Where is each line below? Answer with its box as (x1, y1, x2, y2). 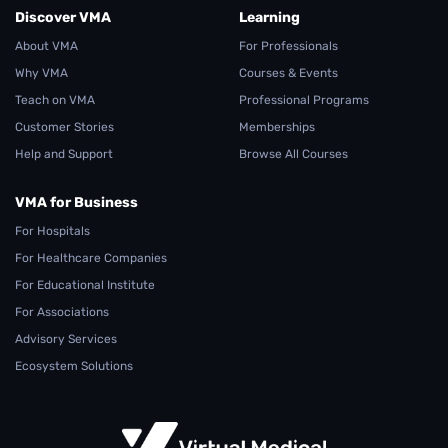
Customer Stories (15, 120, 114, 135)
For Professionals (239, 39, 338, 54)
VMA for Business (15, 194, 138, 212)
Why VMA (15, 66, 68, 81)
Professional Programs (239, 93, 369, 108)
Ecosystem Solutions (15, 359, 133, 374)
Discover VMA (15, 9, 111, 27)
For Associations (15, 305, 109, 320)
